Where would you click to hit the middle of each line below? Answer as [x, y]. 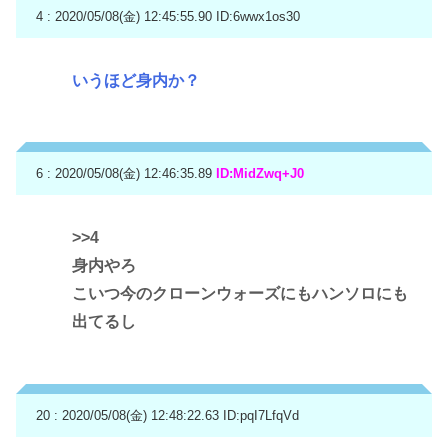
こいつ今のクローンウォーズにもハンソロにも [240, 293]
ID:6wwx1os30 [258, 16]
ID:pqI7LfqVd [261, 415]
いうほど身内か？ [136, 80]
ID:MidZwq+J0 [260, 174]
